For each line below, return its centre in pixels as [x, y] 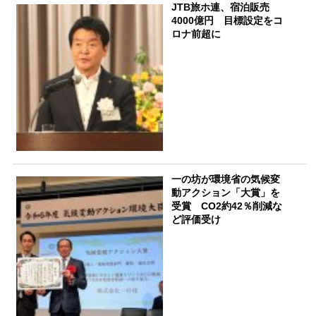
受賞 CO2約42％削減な [227, 206]
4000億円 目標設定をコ [227, 20]
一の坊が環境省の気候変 [226, 180]
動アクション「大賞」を [226, 193]
